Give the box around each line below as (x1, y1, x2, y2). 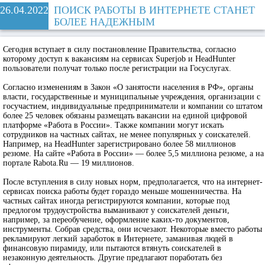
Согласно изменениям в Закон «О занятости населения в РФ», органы (3, 83, 253, 92)
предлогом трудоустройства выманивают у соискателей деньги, (3, 206, 230, 215)
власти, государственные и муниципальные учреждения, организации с (3, 92, 260, 101)
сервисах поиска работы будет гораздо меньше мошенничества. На (3, 187, 241, 196)
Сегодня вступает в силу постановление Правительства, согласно (3, 45, 236, 54)
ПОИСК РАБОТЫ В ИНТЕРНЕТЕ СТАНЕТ (54, 4, 255, 16)
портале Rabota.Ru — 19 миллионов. (3, 159, 134, 167)
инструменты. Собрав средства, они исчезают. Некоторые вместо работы (3, 225, 262, 234)
